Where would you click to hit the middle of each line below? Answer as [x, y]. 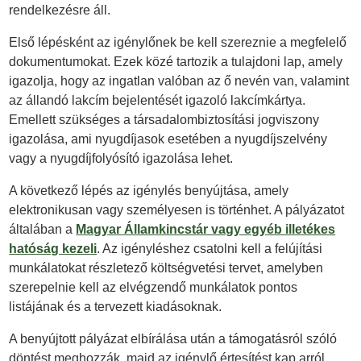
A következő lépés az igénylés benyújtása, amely [149, 191]
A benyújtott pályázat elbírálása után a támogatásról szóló [173, 339]
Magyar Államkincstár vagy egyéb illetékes [206, 230]
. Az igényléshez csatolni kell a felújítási [210, 249]
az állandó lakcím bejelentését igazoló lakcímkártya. [158, 101]
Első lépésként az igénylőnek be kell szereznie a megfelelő [178, 43]
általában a [43, 230]
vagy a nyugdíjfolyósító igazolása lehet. [121, 159]
